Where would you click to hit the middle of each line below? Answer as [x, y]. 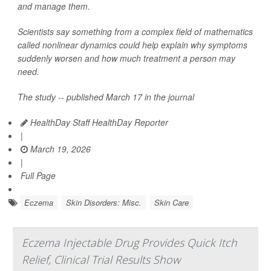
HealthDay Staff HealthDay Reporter [98, 122]
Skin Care [171, 203]
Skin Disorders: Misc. [104, 203]
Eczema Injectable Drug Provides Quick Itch [129, 243]
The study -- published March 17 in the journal [106, 97]
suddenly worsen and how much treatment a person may [126, 58]
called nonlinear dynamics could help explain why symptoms [132, 45]
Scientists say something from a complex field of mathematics [135, 32]
